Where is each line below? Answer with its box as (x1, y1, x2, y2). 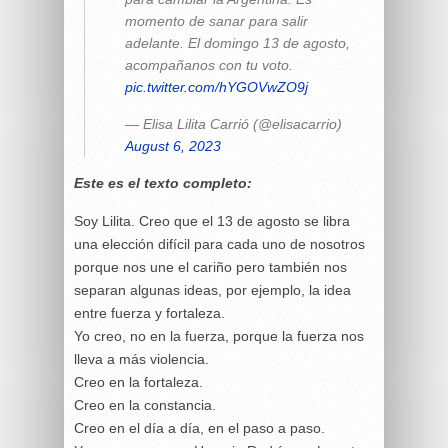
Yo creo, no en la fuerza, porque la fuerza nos (74, 327, 364, 344)
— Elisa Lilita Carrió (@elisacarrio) (125, 115, 342, 132)
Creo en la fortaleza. (74, 373, 203, 390)
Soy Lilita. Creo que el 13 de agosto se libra (74, 212, 350, 229)
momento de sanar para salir (125, 12, 308, 29)
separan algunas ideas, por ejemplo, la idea (74, 281, 351, 298)
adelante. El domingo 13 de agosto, (125, 34, 350, 51)
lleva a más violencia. (74, 350, 209, 367)
